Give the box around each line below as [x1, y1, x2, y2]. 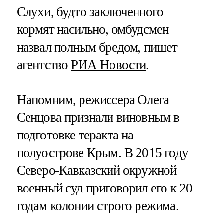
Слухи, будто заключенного [16, 4, 164, 19]
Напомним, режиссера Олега [16, 92, 169, 107]
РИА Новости [71, 57, 146, 72]
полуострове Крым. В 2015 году [16, 145, 188, 160]
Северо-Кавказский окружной [16, 163, 177, 178]
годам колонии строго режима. [16, 198, 179, 213]
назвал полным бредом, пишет [16, 39, 178, 55]
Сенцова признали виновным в [16, 110, 180, 125]
